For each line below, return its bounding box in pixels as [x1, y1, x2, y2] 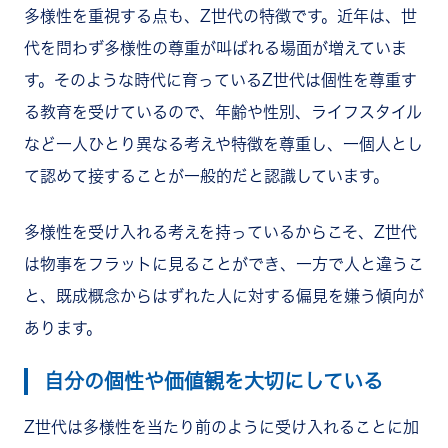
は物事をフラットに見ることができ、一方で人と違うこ [24, 255, 424, 272]
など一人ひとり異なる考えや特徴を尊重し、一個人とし [24, 135, 423, 152]
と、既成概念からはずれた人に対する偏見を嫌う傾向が [24, 287, 424, 304]
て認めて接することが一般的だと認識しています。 [24, 167, 389, 184]
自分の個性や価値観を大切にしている [44, 370, 383, 391]
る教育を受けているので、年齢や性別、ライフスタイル [24, 103, 422, 120]
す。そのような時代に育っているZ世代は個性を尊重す [24, 71, 417, 88]
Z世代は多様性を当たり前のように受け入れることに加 [24, 418, 419, 435]
